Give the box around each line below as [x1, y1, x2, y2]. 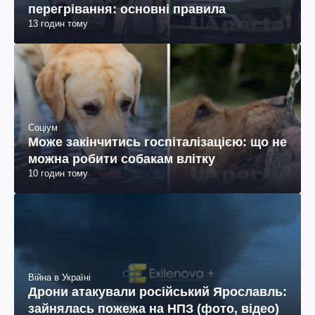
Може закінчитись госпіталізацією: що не [28, 134, 287, 149]
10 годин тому [28, 167, 88, 179]
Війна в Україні [28, 272, 91, 283]
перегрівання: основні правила [28, 1, 226, 16]
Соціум [28, 122, 58, 133]
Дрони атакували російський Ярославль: [28, 285, 287, 300]
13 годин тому [28, 18, 88, 29]
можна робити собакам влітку [28, 151, 215, 166]
